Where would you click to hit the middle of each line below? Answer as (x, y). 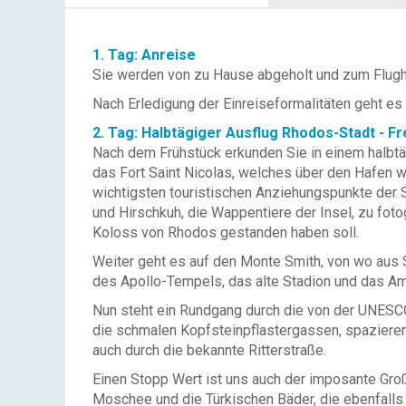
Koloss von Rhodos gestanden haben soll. (226, 232)
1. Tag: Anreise (144, 55)
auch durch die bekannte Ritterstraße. (209, 350)
